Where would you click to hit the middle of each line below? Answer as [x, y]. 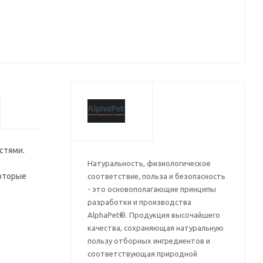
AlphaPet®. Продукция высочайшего [154, 215]
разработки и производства [139, 202]
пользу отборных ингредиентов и [149, 241]
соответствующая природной [142, 254]
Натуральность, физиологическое [149, 163]
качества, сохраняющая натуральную [155, 228]
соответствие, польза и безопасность [156, 176]
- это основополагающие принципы [151, 189]
